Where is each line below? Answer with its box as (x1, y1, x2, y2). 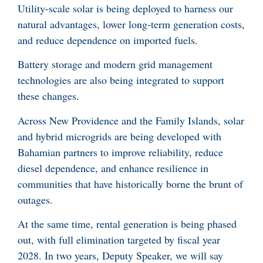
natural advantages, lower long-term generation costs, (18, 16, 245, 31)
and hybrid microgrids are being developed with (18, 129, 221, 143)
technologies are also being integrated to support (18, 73, 224, 87)
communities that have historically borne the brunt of (18, 176, 243, 191)
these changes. (18, 89, 79, 103)
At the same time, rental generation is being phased (18, 217, 237, 231)
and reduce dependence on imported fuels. (18, 32, 201, 47)
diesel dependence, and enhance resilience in (18, 160, 208, 175)
